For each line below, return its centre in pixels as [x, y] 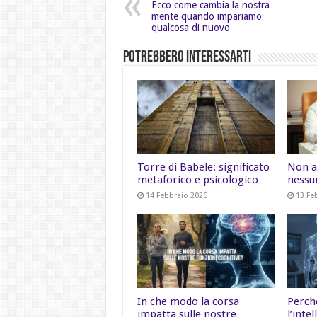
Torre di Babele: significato [203, 167]
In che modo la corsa [188, 301]
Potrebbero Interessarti [187, 58]
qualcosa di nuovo [190, 28]
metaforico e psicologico [197, 179]
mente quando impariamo [206, 17]
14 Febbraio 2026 [176, 195]
